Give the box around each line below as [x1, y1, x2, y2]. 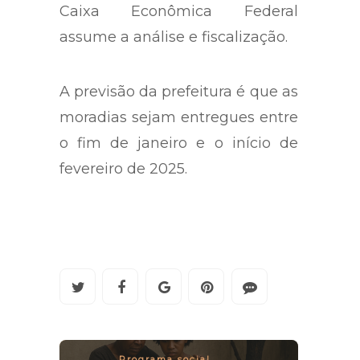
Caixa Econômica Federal [59, 2, 298, 21]
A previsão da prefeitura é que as [59, 83, 298, 101]
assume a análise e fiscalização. [59, 28, 288, 47]
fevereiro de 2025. [59, 160, 187, 178]
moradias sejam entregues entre [59, 108, 298, 127]
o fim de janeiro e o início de [59, 134, 298, 153]
